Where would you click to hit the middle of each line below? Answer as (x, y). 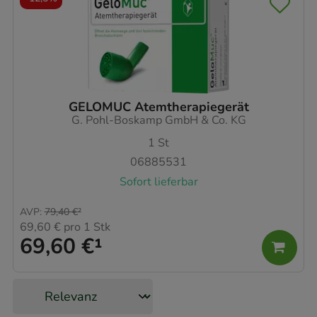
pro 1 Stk (86, 227)
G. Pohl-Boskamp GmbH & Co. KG (158, 120)
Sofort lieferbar (158, 181)
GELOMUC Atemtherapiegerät (158, 106)
